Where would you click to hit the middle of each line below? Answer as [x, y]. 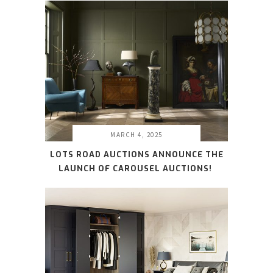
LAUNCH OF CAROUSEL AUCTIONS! [135, 169]
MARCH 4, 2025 [136, 135]
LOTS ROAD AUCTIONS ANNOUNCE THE [136, 155]
